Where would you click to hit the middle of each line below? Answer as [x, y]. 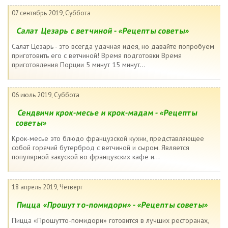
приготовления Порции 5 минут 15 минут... [79, 65]
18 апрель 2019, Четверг [47, 187]
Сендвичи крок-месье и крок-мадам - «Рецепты [108, 112]
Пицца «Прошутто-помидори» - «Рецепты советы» [112, 205]
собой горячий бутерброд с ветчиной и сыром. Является [101, 148]
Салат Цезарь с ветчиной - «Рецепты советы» [103, 31]
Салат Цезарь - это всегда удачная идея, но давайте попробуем [113, 46]
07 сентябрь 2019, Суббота [51, 13]
